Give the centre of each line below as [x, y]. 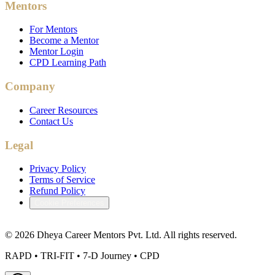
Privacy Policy [58, 169]
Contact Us [51, 121]
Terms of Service [62, 180]
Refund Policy [57, 191]
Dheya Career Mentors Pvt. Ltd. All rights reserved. [136, 235]
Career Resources [64, 110]
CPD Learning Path [68, 63]
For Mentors [53, 29]
